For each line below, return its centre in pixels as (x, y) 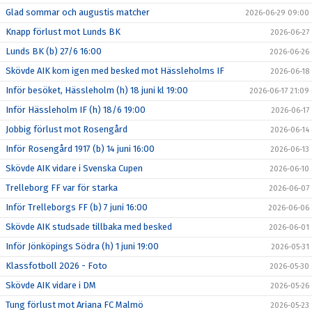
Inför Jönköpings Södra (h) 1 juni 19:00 (82, 247)
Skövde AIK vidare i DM (51, 286)
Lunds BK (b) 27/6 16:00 (54, 52)
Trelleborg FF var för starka (62, 188)
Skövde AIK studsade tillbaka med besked (89, 227)
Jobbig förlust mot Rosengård (67, 130)
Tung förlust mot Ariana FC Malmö (75, 305)
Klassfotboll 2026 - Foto (56, 266)
